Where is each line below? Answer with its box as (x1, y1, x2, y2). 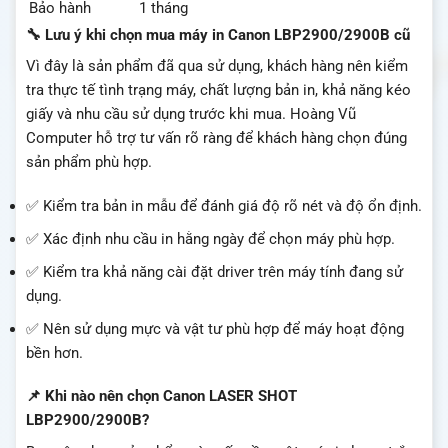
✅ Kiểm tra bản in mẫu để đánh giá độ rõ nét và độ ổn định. (26, 196, 422, 215)
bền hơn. (26, 343, 83, 362)
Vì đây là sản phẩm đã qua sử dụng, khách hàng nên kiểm (26, 57, 408, 76)
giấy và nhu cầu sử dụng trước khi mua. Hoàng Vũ (26, 105, 356, 124)
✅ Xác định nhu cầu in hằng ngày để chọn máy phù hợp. (26, 229, 395, 248)
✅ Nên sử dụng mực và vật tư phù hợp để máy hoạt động (26, 319, 404, 338)
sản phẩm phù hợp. (26, 153, 152, 172)
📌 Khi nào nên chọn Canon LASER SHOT (26, 387, 297, 406)
